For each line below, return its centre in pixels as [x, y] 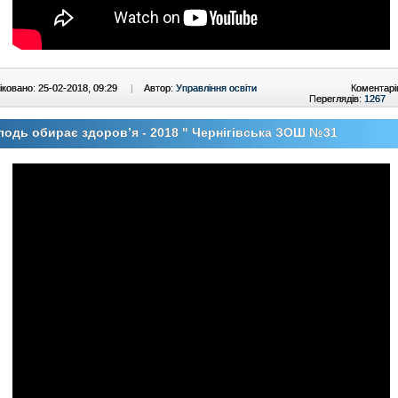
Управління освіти [216, 88]
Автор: [160, 88]
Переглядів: [337, 99]
